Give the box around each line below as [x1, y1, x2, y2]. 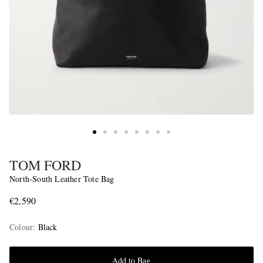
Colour [9, 221, 33, 233]
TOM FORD [9, 156, 81, 175]
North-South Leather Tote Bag [9, 173, 114, 185]
